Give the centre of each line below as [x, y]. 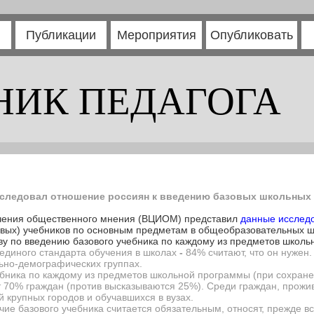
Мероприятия [156, 35]
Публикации [61, 35]
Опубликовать [252, 35]
